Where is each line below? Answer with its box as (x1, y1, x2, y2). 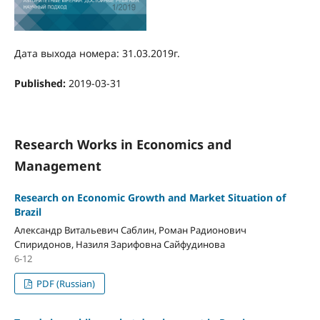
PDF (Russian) (34, 276, 96, 290)
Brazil (14, 205, 41, 219)
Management (14, 156, 101, 174)
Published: (14, 76, 69, 90)
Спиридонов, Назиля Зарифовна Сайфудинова (14, 237, 225, 251)
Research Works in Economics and (14, 135, 231, 153)
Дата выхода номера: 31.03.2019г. (14, 46, 180, 60)
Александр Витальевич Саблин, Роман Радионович (14, 223, 246, 236)
